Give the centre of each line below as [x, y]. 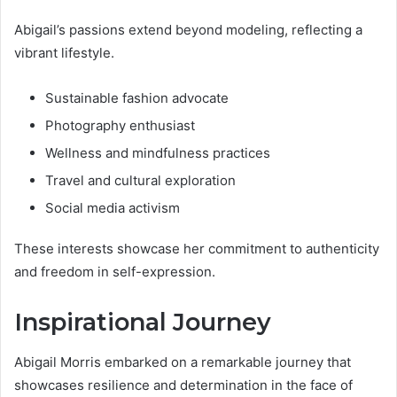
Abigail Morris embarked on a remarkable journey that [183, 362]
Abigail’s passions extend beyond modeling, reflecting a [188, 30]
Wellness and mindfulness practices [158, 153]
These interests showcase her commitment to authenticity [197, 249]
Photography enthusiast [120, 126]
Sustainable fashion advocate [137, 98]
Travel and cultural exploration [140, 181]
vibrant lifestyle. [64, 53]
